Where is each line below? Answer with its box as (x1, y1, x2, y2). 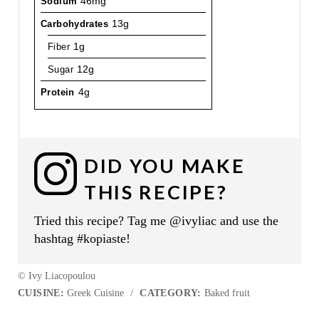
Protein (40, 86, 75, 98)
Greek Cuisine (64, 287, 127, 298)
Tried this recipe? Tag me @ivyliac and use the (33, 213, 278, 228)
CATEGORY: (140, 287, 202, 298)
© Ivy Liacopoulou (17, 270, 95, 281)
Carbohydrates (40, 18, 109, 29)
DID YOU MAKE (83, 153, 246, 177)
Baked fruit (201, 287, 250, 298)
